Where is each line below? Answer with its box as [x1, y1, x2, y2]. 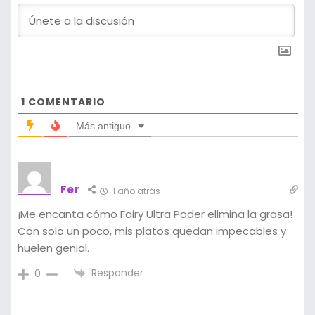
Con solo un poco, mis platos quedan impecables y [17, 224, 286, 239]
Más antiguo [75, 120, 131, 132]
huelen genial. [17, 240, 89, 256]
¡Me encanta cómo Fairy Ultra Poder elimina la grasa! [17, 207, 292, 222]
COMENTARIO [25, 95, 105, 110]
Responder [91, 266, 143, 281]
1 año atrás [110, 185, 160, 198]
